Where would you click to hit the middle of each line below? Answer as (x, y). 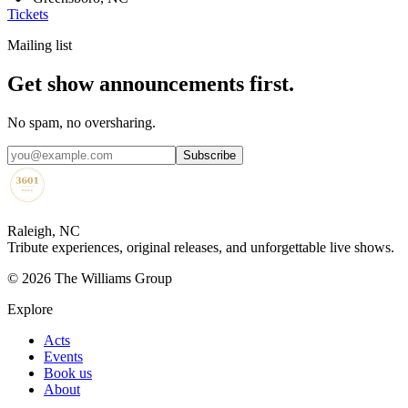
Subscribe (209, 155)
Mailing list (40, 45)
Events (63, 356)
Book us (68, 372)
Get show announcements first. (151, 83)
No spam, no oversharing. (82, 122)
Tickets (28, 14)
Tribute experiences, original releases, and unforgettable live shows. (201, 247)
